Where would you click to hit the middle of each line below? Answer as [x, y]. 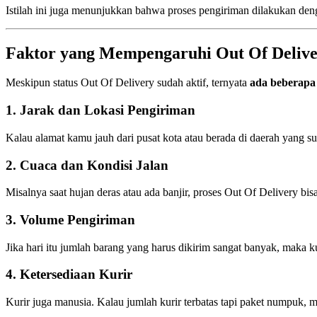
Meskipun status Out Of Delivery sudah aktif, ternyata [128, 83]
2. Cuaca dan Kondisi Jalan [87, 165]
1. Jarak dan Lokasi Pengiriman [100, 110]
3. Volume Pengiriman [70, 220]
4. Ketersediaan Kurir [69, 275]
